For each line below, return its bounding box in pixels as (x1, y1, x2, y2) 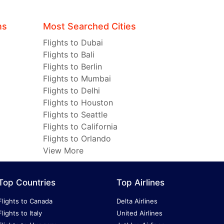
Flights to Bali (43, 49, 94, 60)
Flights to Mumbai (43, 73, 111, 84)
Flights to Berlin (43, 61, 102, 72)
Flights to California (43, 121, 117, 132)
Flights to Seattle (43, 109, 107, 120)
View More (43, 145, 83, 156)
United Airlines (116, 209, 162, 217)
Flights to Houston (43, 97, 113, 108)
